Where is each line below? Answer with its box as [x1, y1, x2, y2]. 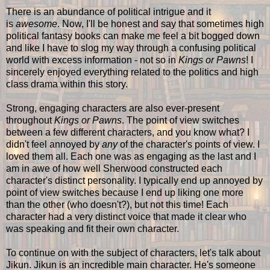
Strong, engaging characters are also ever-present [6, 102, 219, 113]
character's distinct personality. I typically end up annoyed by [6, 175, 263, 186]
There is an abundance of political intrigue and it [6, 6, 211, 17]
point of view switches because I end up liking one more [6, 187, 243, 198]
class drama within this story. [6, 78, 128, 89]
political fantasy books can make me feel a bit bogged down [6, 30, 260, 41]
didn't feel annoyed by [6, 139, 102, 149]
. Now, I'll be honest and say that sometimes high [57, 18, 264, 29]
